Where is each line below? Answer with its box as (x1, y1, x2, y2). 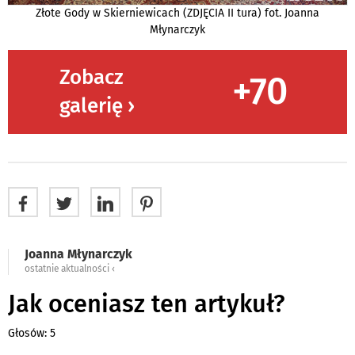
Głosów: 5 (8, 326, 55, 340)
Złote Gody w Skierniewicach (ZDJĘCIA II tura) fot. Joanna (36, 6, 319, 20)
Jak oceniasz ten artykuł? (8, 288, 285, 319)
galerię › (59, 93, 135, 118)
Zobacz (59, 64, 124, 90)
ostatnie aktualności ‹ (25, 262, 115, 274)
